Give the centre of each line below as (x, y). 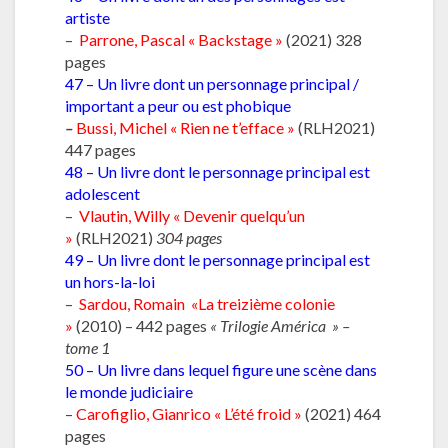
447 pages (100, 149)
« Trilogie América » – (281, 325)
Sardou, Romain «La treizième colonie (207, 303)
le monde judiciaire (129, 391)
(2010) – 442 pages (141, 325)
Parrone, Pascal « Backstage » (181, 39)
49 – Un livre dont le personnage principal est (217, 259)
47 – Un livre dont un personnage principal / (212, 83)
